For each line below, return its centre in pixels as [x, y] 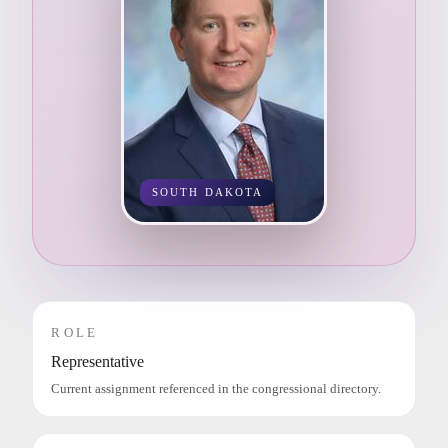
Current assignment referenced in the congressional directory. [216, 389]
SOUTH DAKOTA [208, 192]
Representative [98, 361]
